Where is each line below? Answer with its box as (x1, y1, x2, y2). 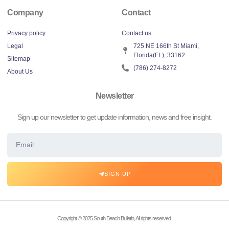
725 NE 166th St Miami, (133, 42, 199, 50)
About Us (7, 67, 33, 75)
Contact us (122, 29, 151, 37)
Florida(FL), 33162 (133, 51, 185, 59)
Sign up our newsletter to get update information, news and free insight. (17, 112, 212, 121)
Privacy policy (7, 29, 45, 37)
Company (7, 8, 43, 17)
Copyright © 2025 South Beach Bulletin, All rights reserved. (57, 215, 172, 221)
